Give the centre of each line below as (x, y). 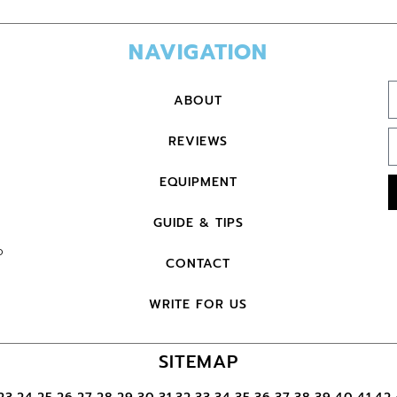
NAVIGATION (198, 52)
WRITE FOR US (198, 304)
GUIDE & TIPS (198, 222)
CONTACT (198, 263)
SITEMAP (198, 361)
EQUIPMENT (198, 182)
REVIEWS (198, 141)
